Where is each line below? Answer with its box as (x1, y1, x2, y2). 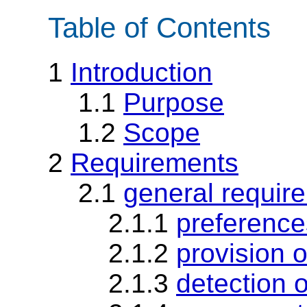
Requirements (71, 147, 238, 177)
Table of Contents (48, 12, 271, 45)
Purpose (123, 87, 224, 117)
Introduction (71, 57, 212, 87)
